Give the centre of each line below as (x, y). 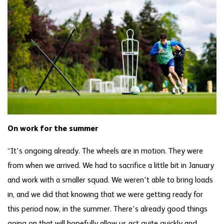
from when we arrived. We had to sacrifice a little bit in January (111, 166)
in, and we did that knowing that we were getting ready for (105, 195)
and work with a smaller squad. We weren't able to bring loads (110, 181)
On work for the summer (53, 129)
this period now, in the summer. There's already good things (107, 210)
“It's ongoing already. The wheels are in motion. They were (105, 152)
